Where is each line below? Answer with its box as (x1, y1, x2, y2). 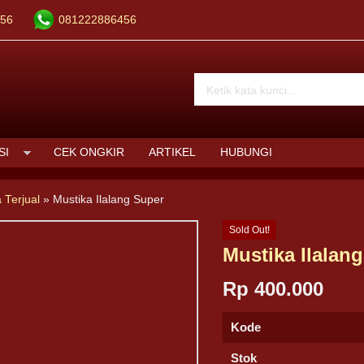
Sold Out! (228, 224, 270, 236)
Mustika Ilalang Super (53, 193, 165, 206)
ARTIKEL (149, 146, 196, 158)
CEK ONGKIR (54, 146, 124, 158)
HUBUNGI (220, 146, 272, 158)
